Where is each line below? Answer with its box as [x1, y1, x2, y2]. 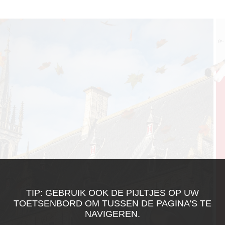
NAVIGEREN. [85, 209, 140, 219]
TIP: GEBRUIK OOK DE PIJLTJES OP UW [26, 188, 199, 198]
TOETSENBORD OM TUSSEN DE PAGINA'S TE [14, 198, 211, 208]
